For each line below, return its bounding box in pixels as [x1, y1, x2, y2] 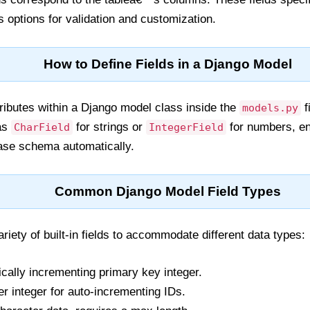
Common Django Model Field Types [55, 184, 282, 199]
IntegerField [149, 121, 224, 134]
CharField [14, 121, 70, 134]
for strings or [73, 120, 146, 134]
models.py [242, 102, 298, 114]
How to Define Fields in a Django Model [44, 57, 293, 71]
